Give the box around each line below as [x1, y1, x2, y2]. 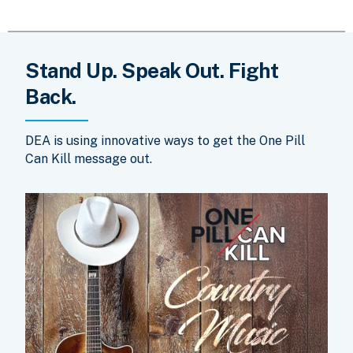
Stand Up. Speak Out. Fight [25, 58, 278, 83]
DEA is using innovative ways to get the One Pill [25, 132, 305, 148]
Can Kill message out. [25, 150, 152, 166]
